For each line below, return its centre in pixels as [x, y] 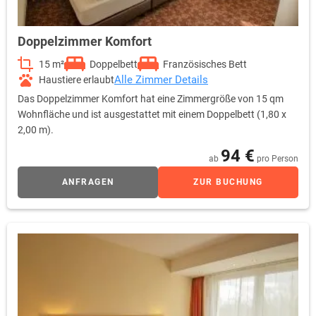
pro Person [278, 158]
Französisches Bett [205, 64]
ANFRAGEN [88, 182]
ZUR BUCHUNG [228, 182]
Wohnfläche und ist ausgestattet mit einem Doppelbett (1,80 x [152, 114]
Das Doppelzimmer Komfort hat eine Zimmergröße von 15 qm [151, 98]
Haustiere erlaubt [77, 79]
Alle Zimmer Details [161, 79]
